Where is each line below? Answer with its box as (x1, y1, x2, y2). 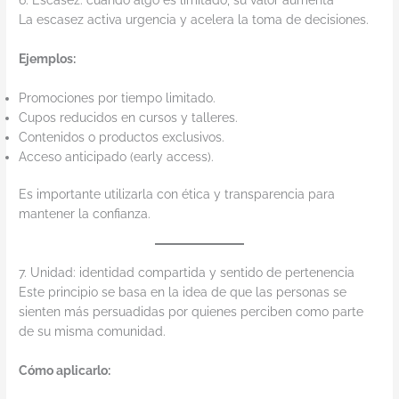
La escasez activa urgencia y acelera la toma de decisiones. (19, 12, 370, 28)
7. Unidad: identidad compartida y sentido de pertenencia (19, 265, 355, 281)
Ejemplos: (19, 52, 77, 67)
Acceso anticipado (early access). (19, 149, 215, 164)
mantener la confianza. (19, 207, 151, 222)
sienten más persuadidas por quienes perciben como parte (19, 305, 364, 320)
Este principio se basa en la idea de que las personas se (19, 285, 347, 300)
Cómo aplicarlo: (19, 363, 111, 379)
